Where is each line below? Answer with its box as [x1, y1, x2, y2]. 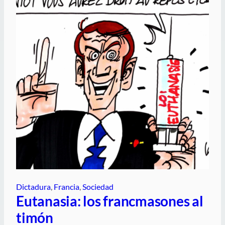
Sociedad [82, 182, 114, 192]
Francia [54, 182, 79, 192]
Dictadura [16, 182, 51, 192]
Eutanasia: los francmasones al [16, 192, 203, 210]
